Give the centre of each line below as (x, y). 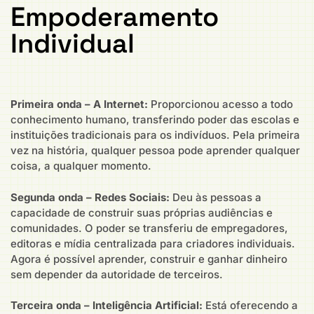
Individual (73, 44)
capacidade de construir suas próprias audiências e (142, 212)
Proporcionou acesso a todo (220, 104)
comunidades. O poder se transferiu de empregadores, (149, 228)
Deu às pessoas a (216, 197)
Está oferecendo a (250, 306)
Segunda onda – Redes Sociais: (90, 197)
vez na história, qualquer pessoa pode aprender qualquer (155, 151)
